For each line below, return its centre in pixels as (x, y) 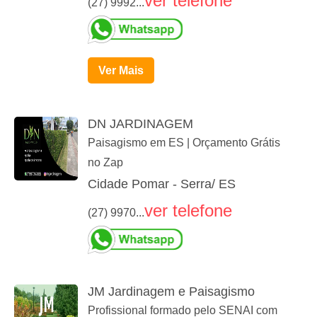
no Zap (105, 163)
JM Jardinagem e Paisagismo (171, 292)
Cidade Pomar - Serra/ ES (162, 184)
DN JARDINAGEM (140, 124)
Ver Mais (121, 71)
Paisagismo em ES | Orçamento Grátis (184, 143)
